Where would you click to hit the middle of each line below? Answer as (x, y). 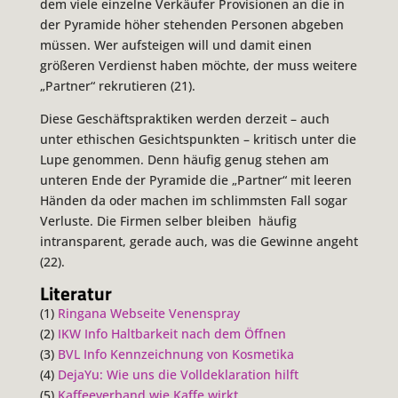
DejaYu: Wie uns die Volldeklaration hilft (178, 375)
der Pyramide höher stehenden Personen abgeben (191, 25)
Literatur (76, 294)
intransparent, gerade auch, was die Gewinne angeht (199, 242)
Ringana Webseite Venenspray (148, 314)
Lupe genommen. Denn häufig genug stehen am (184, 160)
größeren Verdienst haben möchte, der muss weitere (198, 66)
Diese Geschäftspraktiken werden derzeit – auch (184, 119)
